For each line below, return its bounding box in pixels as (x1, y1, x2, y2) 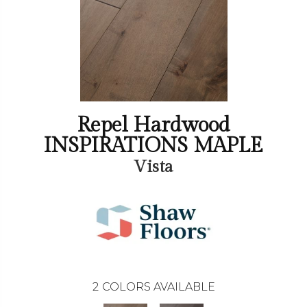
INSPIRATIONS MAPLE (44, 134, 263, 158)
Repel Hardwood (77, 113, 230, 138)
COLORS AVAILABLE (101, 280, 215, 293)
